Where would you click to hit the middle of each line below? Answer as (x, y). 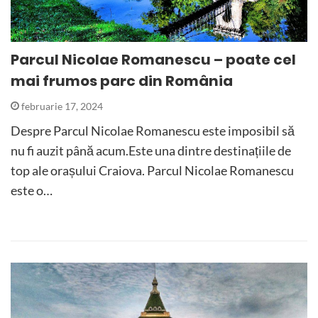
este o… (32, 191)
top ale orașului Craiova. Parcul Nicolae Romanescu (152, 171)
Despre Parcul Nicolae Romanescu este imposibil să (153, 131)
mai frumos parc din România (122, 81)
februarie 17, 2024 (61, 106)
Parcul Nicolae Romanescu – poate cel (153, 60)
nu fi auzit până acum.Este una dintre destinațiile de (151, 151)
